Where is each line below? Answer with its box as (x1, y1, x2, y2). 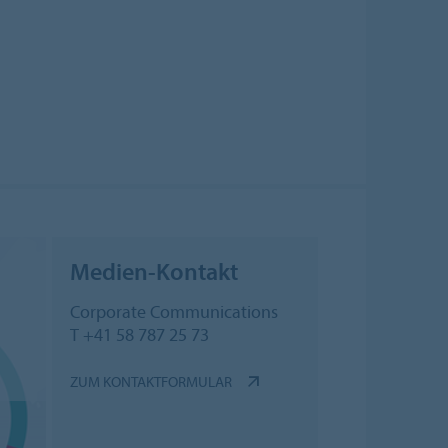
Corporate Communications (69, 300, 278, 324)
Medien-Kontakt (69, 256, 238, 287)
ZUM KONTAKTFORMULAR (69, 372, 232, 392)
